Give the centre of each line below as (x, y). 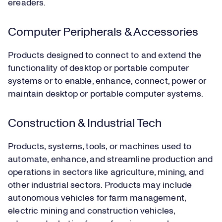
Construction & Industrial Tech (86, 124)
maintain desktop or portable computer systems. (106, 94)
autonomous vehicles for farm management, (97, 198)
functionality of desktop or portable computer (99, 69)
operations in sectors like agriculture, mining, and (106, 173)
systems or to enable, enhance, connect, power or (107, 82)
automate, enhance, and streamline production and (111, 160)
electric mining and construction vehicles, (92, 211)
